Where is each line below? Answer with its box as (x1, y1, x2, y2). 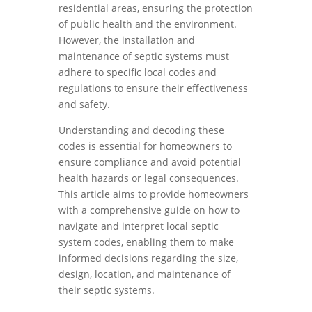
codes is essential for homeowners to (58, 139, 232, 153)
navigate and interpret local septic (58, 219, 219, 233)
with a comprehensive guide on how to (58, 203, 240, 217)
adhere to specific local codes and (58, 65, 217, 79)
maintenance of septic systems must (58, 49, 229, 63)
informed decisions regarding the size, (58, 251, 238, 265)
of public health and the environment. (58, 17, 237, 31)
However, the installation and (58, 33, 195, 47)
